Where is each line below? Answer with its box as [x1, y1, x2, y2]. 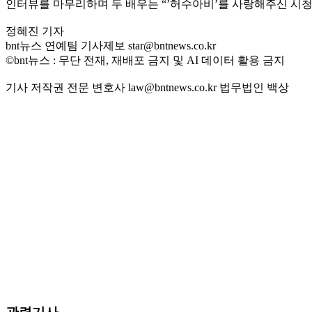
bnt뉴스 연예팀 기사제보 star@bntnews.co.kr [6, 39, 216, 52]
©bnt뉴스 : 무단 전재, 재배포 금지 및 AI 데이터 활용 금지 [6, 54, 285, 66]
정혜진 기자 [6, 24, 64, 37]
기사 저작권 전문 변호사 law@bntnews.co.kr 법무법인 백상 [6, 81, 289, 93]
